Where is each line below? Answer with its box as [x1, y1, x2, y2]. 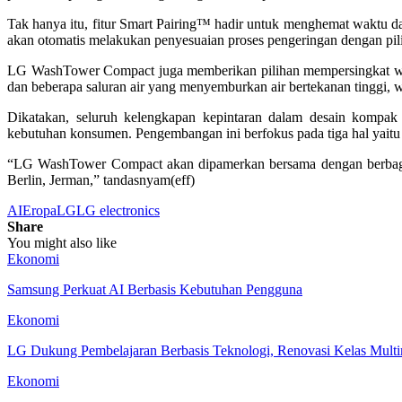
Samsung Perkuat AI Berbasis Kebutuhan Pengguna [7, 281, 302, 297]
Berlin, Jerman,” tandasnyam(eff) [7, 171, 195, 188]
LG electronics [76, 202, 160, 218]
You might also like [7, 234, 117, 250]
